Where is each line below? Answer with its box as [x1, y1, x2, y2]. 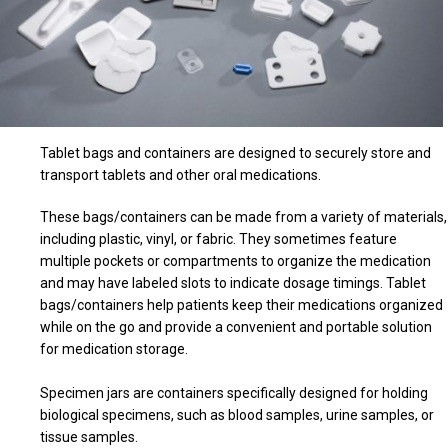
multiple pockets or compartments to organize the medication [40, 252, 432, 269]
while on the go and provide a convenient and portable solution [40, 318, 433, 335]
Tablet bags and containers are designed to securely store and [40, 144, 432, 161]
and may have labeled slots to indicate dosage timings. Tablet [40, 274, 427, 291]
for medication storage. [40, 340, 189, 357]
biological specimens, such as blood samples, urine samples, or [40, 406, 435, 423]
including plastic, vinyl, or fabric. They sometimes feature [40, 230, 398, 247]
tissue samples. [40, 428, 139, 445]
